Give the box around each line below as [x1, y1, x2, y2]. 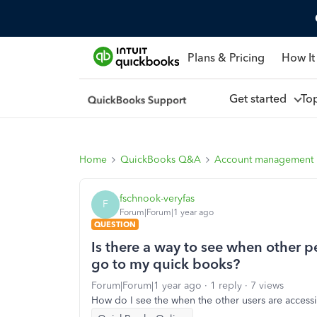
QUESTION [94, 219, 136, 229]
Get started [229, 91, 292, 105]
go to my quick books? [91, 255, 240, 272]
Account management [214, 154, 313, 166]
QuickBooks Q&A [120, 154, 201, 166]
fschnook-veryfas [120, 192, 195, 204]
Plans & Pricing [187, 50, 265, 64]
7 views [250, 279, 284, 292]
